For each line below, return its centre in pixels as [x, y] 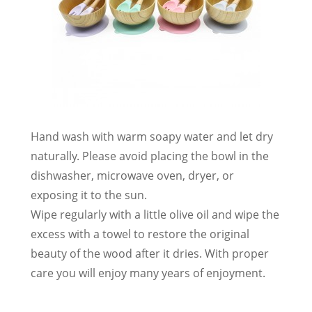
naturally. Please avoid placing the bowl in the [150, 156]
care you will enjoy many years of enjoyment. [148, 273]
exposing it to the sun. [89, 195]
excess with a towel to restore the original [140, 234]
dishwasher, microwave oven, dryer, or [132, 175]
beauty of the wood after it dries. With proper [150, 253]
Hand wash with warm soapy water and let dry [152, 136]
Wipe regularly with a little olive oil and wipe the [155, 214]
